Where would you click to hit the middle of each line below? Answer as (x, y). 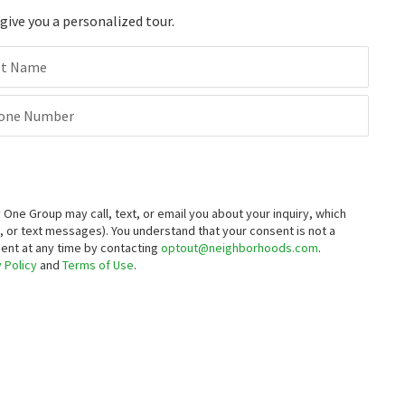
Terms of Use (98, 265)
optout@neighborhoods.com (240, 248)
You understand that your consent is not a (223, 231)
